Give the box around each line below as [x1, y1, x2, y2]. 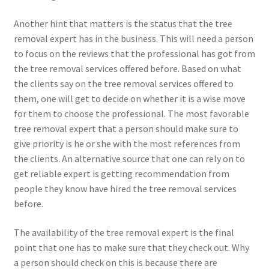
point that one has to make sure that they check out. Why [13, 241, 249, 253]
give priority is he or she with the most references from [13, 138, 240, 150]
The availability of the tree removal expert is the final [13, 226, 234, 238]
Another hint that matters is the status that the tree [13, 17, 232, 30]
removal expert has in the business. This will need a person [13, 32, 253, 45]
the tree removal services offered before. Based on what [13, 62, 241, 75]
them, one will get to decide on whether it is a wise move [13, 92, 246, 105]
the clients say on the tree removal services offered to [13, 77, 234, 90]
